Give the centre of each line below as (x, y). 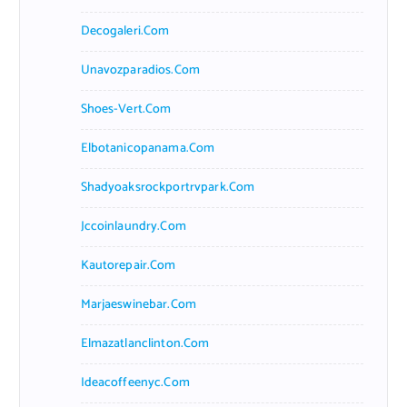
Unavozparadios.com (140, 70)
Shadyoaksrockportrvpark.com (168, 187)
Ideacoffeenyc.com (135, 382)
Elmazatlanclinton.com (145, 343)
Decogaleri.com (125, 31)
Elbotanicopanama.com (148, 148)
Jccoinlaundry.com (133, 226)
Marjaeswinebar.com (139, 304)
